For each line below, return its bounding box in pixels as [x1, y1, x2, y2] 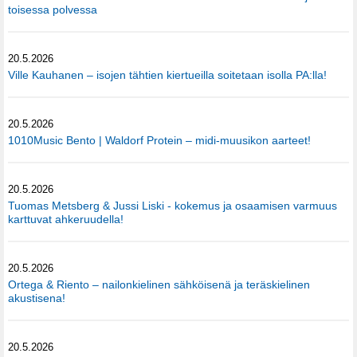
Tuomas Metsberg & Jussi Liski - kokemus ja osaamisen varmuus [8, 198, 337, 212]
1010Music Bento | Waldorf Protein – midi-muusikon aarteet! [8, 133, 311, 147]
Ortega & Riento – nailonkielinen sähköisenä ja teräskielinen [8, 277, 310, 291]
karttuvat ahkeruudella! [8, 212, 124, 226]
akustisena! [8, 291, 65, 304]
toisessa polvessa [8, 2, 97, 16]
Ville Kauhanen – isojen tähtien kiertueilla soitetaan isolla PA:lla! [8, 68, 327, 81]
